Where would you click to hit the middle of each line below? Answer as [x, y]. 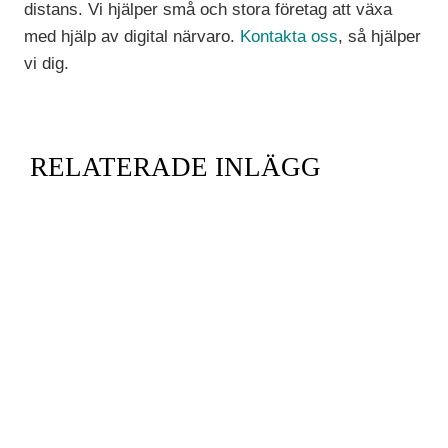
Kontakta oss [289, 37]
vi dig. [47, 64]
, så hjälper [380, 37]
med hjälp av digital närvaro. [132, 37]
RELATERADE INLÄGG [175, 167]
